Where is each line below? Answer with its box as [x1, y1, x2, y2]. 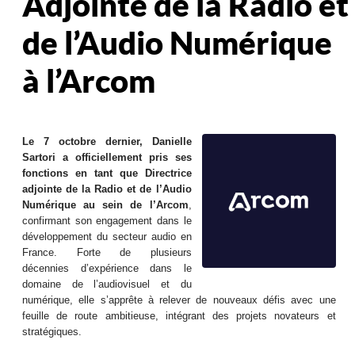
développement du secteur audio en [22, 231, 192, 242]
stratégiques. [22, 326, 82, 338]
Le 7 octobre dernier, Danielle [22, 136, 192, 147]
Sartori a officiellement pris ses [22, 151, 192, 163]
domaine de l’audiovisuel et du [22, 278, 192, 290]
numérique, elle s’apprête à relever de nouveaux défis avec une [22, 294, 336, 306]
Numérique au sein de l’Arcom [22, 199, 189, 211]
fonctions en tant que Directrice [22, 167, 192, 179]
